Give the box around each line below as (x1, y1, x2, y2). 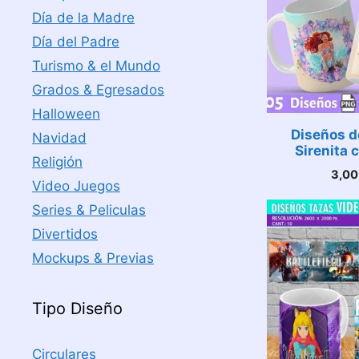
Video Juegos (32, 178, 120, 194)
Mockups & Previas (32, 250, 154, 266)
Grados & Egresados (32, 82, 164, 98)
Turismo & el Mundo (32, 58, 160, 74)
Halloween (32, 106, 100, 122)
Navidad (32, 130, 87, 146)
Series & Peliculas (32, 202, 146, 218)
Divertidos (32, 226, 98, 242)
